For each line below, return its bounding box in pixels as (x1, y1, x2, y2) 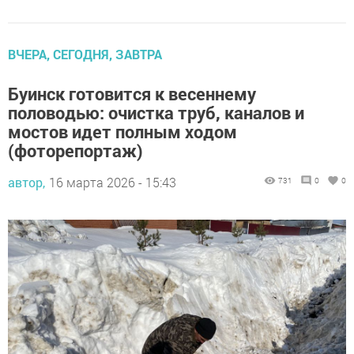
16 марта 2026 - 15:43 (49, 173, 176, 190)
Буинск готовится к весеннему (8, 81, 256, 105)
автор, (8, 173, 45, 190)
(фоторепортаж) (8, 138, 143, 162)
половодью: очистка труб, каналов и (8, 100, 304, 124)
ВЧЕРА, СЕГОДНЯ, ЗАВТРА (8, 45, 162, 62)
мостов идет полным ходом (8, 119, 237, 143)
